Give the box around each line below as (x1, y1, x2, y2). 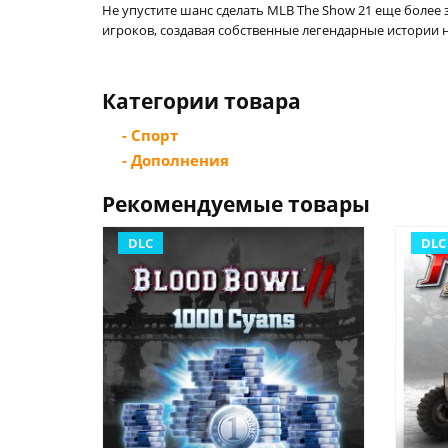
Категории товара (102, 87, 301, 115)
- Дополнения (122, 150, 229, 170)
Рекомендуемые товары (102, 190, 370, 218)
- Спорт (122, 125, 178, 145)
